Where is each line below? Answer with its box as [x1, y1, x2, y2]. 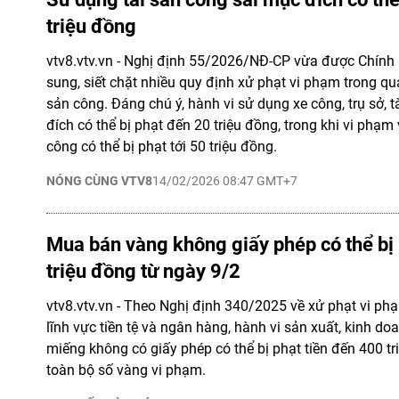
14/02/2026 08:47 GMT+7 [152, 174, 297, 188]
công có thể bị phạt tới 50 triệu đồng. [46, 138, 277, 155]
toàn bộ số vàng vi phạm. [46, 362, 206, 379]
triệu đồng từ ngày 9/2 [46, 260, 240, 282]
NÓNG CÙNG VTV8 [46, 174, 152, 188]
